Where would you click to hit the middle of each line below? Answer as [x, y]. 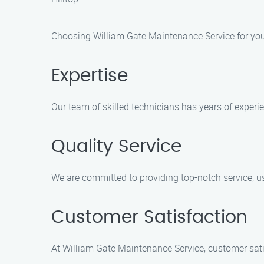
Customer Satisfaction [149, 217]
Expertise [90, 76]
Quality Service [116, 147]
